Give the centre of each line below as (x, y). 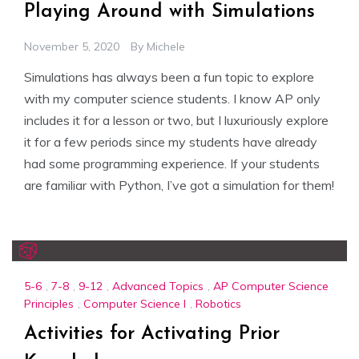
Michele (166, 46)
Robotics (218, 303)
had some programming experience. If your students (172, 163)
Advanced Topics (158, 286)
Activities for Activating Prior (152, 334)
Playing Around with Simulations (169, 12)
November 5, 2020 (72, 46)
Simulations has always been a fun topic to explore (169, 77)
